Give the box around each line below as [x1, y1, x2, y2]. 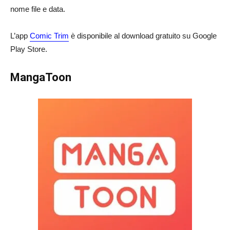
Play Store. [10, 45, 47, 53]
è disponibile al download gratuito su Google [69, 31, 217, 40]
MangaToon [10, 71, 71, 84]
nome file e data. [10, 5, 65, 13]
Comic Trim [30, 31, 69, 40]
